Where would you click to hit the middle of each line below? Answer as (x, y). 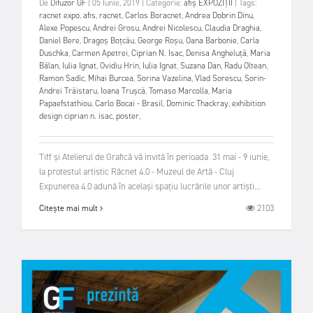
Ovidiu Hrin (119, 65)
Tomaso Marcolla (179, 90)
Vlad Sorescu (218, 78)
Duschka (54, 53)
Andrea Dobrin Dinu (219, 15)
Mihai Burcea (111, 78)
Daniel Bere (59, 40)
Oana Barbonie (211, 40)
